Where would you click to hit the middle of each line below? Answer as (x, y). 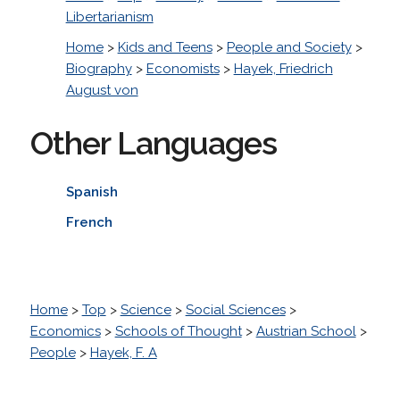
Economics (65, 331)
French (89, 222)
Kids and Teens (165, 47)
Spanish (92, 192)
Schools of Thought (178, 331)
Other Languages (153, 142)
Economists (183, 68)
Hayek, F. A (123, 352)
